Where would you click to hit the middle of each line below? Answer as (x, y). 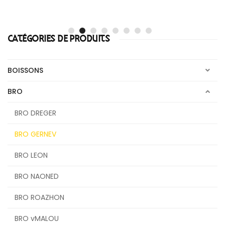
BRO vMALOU (37, 218)
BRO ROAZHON (39, 197)
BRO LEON (31, 155)
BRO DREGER (35, 113)
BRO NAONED (37, 176)
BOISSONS (25, 70)
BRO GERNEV (35, 134)
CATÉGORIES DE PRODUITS (59, 39)
